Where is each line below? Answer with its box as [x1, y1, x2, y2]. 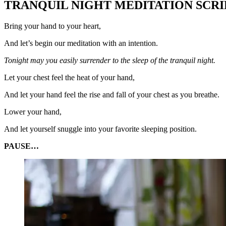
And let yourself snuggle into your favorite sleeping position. [4, 125, 197, 134]
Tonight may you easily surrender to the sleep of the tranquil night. [4, 56, 215, 65]
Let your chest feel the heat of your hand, [4, 73, 135, 82]
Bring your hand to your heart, [4, 22, 101, 31]
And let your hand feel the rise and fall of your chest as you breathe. [4, 90, 219, 99]
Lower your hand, [4, 107, 62, 117]
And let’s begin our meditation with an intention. [4, 39, 158, 48]
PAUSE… [4, 142, 39, 151]
